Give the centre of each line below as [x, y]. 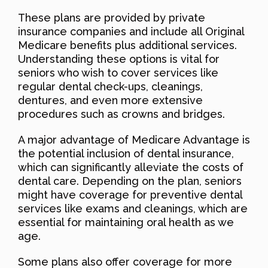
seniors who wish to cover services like [118, 72]
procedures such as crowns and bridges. [121, 114]
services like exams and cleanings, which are [133, 208]
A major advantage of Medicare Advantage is [134, 139]
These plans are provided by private [112, 17]
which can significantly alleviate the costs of [131, 167]
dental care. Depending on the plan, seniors [130, 181]
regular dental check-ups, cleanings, [110, 86]
